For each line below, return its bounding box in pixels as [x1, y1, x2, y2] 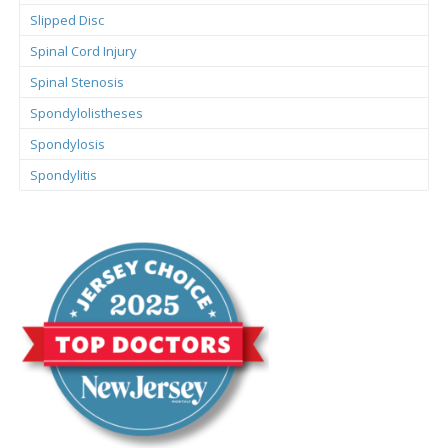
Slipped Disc [30, 11, 104, 30]
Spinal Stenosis [30, 73, 124, 92]
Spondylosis [30, 135, 105, 154]
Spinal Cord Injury [30, 42, 137, 61]
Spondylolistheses [30, 104, 143, 123]
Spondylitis [30, 166, 97, 185]
